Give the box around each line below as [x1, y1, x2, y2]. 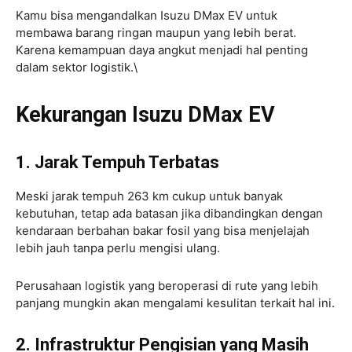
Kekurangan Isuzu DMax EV [16, 102, 275, 128]
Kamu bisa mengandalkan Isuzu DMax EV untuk [16, 8, 277, 24]
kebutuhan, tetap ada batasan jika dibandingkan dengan [16, 206, 323, 222]
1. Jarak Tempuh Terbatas [16, 152, 219, 173]
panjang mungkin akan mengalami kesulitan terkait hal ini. [16, 295, 335, 311]
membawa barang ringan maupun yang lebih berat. [16, 25, 296, 41]
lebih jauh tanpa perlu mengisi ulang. [16, 240, 220, 256]
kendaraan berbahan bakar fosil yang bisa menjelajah [16, 223, 310, 239]
